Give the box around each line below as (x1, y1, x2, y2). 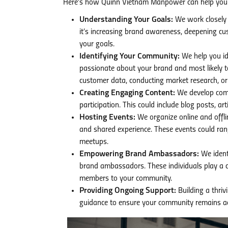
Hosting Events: (79, 113, 135, 122)
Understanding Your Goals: (79, 16, 173, 24)
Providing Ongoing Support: (79, 187, 176, 195)
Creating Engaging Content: (79, 89, 175, 97)
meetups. (79, 138, 108, 146)
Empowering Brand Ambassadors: (79, 150, 199, 158)
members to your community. (79, 175, 172, 183)
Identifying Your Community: (79, 52, 180, 61)
